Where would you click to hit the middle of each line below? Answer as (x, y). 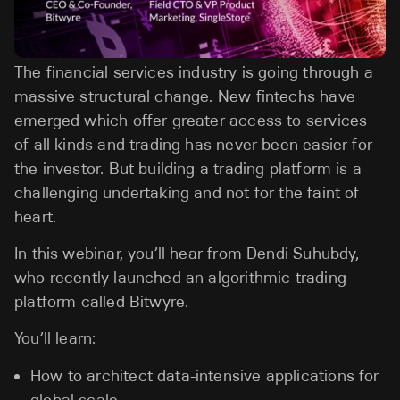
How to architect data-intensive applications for (205, 375)
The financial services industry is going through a (194, 72)
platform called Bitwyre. (104, 302)
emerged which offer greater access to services (191, 120)
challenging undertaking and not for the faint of (187, 192)
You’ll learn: (55, 339)
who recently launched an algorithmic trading (180, 278)
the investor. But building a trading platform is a (188, 168)
